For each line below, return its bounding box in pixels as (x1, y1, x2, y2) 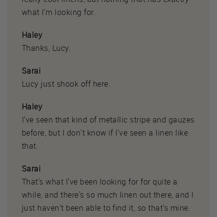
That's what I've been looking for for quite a (22, 176, 178, 187)
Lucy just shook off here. (22, 78, 110, 89)
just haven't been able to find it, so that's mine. (22, 202, 191, 213)
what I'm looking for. (22, 6, 96, 17)
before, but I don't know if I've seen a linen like (22, 127, 188, 138)
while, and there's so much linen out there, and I (22, 189, 194, 200)
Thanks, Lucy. (22, 42, 71, 53)
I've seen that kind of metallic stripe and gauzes (22, 114, 195, 125)
